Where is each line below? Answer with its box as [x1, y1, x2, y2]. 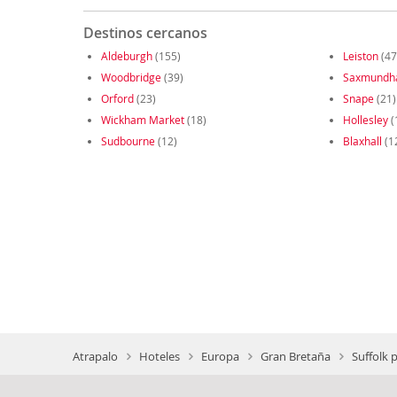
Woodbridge [100, 70, 161, 85]
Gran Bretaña [261, 348, 331, 365]
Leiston [342, 49, 378, 64]
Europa [201, 348, 239, 365]
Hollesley [342, 113, 388, 128]
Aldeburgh [100, 49, 152, 64]
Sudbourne [100, 134, 155, 149]
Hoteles [139, 348, 180, 365]
